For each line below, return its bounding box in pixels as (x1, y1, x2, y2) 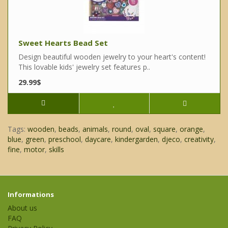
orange (180, 124, 203, 134)
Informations (8, 190, 54, 199)
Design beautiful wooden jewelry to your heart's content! (18, 52, 206, 62)
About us (8, 203, 37, 213)
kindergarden (115, 134, 158, 145)
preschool (48, 134, 81, 145)
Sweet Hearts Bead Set (18, 38, 108, 48)
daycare (85, 134, 111, 145)
